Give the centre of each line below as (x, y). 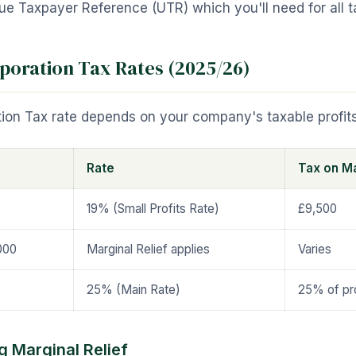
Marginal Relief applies (148, 249)
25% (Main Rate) (133, 290)
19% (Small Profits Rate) (153, 209)
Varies (315, 249)
